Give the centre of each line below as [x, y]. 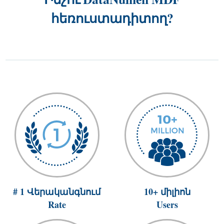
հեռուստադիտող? [112, 18]
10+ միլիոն [167, 191]
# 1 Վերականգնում [57, 191]
